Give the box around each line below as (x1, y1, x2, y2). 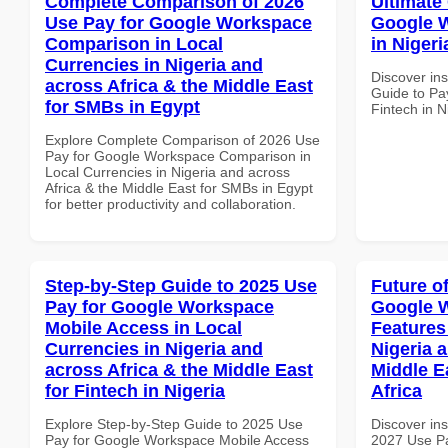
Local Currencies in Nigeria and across (45, 163, 290, 180)
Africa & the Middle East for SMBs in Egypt (45, 179, 313, 196)
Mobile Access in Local (45, 317, 242, 338)
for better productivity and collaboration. (45, 195, 296, 212)
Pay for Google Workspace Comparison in (45, 147, 311, 164)
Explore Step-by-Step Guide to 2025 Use (45, 415, 303, 432)
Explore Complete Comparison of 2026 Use (45, 131, 320, 148)
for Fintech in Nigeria (45, 380, 225, 401)
